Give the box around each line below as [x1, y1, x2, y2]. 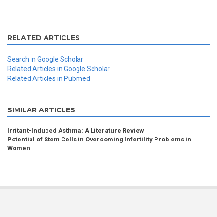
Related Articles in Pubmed [7, 75, 90, 83]
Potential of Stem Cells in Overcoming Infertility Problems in [7, 136, 191, 143]
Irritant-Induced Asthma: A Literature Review [7, 127, 144, 135]
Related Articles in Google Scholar [7, 65, 110, 73]
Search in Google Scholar [7, 55, 83, 63]
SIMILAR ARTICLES [7, 106, 75, 115]
